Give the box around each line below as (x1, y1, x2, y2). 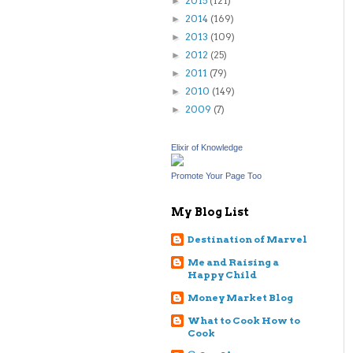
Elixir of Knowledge (171, 143, 243, 152)
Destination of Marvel (188, 233, 307, 245)
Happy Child (188, 269, 257, 281)
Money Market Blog (188, 292, 293, 303)
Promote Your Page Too (171, 171, 262, 180)
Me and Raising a (188, 256, 279, 268)
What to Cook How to (188, 314, 300, 326)
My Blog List (171, 206, 249, 218)
